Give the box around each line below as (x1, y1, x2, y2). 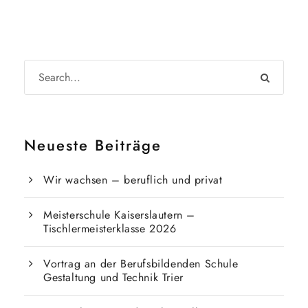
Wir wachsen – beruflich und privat (43, 172, 223, 188)
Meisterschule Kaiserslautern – (43, 207, 196, 223)
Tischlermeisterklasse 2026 (43, 221, 177, 236)
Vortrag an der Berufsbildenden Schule (43, 256, 239, 272)
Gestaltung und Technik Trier (43, 269, 184, 285)
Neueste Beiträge (24, 134, 162, 156)
